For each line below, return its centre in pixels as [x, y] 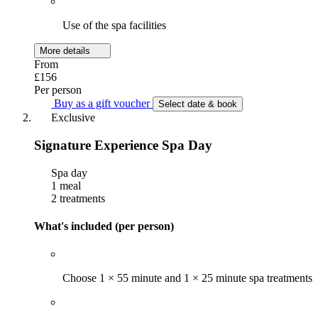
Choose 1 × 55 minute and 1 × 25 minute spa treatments [187, 278]
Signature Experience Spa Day [123, 146]
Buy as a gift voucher [102, 104]
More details [66, 51]
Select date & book [198, 104]
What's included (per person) [104, 226]
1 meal [65, 185]
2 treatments [77, 198]
